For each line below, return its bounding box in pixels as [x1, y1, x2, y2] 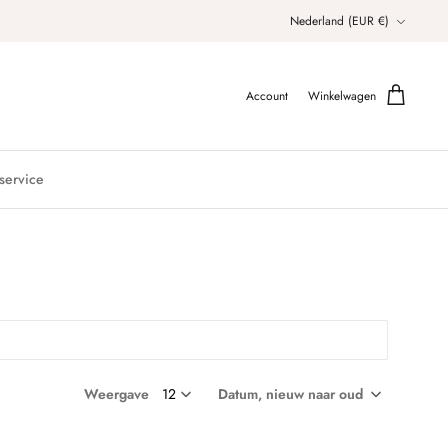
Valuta [289, 2, 320, 21]
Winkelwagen [308, 86, 376, 105]
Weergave [84, 384, 149, 405]
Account [246, 86, 288, 105]
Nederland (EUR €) [290, 11, 389, 30]
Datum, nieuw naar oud [218, 384, 363, 405]
